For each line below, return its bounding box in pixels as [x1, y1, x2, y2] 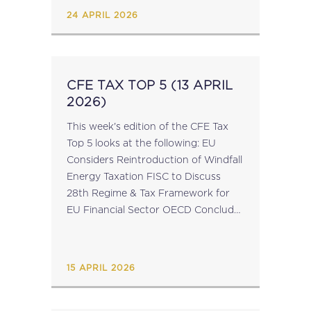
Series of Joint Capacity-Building [67, 221, 221, 231]
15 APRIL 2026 [67, 264, 135, 272]
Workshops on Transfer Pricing [67, 237, 214, 248]
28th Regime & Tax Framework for [67, 187, 230, 198]
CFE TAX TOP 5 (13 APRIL [67, 78, 233, 92]
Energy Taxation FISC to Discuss [67, 171, 146, 181]
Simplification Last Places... [135, 254, 195, 264]
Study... [67, 1, 101, 12]
